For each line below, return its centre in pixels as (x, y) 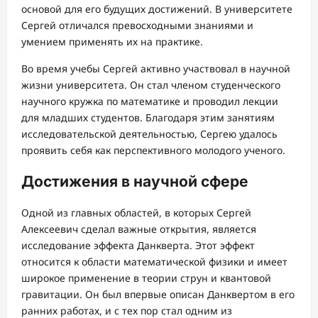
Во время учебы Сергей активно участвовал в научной (156, 68)
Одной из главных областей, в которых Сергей (136, 213)
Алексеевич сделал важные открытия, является (139, 229)
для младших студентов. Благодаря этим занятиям (148, 117)
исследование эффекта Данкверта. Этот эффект (138, 246)
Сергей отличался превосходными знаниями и (137, 25)
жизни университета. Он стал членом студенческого (151, 84)
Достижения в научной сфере (135, 182)
